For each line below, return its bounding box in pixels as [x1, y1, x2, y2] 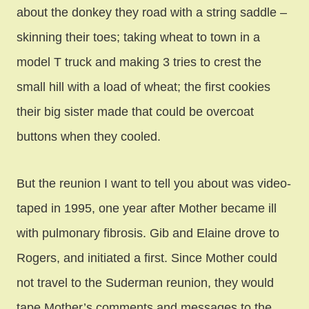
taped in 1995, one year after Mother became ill [17, 201, 277, 215]
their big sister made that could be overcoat [17, 104, 254, 119]
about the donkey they [17, 5, 139, 19]
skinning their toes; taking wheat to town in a [17, 30, 260, 44]
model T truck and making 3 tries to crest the [17, 54, 261, 69]
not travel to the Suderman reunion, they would [17, 275, 274, 290]
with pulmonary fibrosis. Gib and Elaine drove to [17, 226, 279, 240]
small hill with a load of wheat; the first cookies [17, 79, 270, 94]
